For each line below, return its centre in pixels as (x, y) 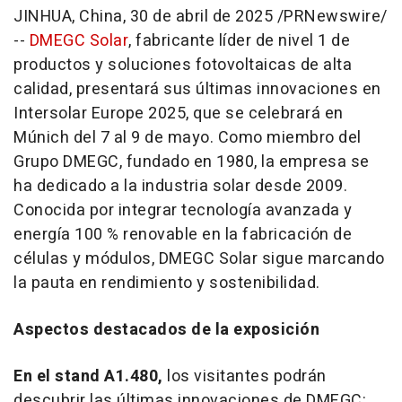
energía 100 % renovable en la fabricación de (183, 234)
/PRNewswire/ (330, 16)
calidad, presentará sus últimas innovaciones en (197, 89)
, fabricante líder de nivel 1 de (239, 40)
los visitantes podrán (247, 376)
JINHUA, (46, 16)
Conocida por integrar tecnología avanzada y (183, 210)
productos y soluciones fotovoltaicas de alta (183, 65)
